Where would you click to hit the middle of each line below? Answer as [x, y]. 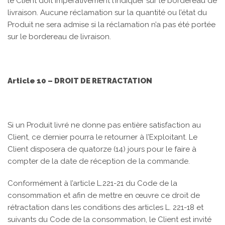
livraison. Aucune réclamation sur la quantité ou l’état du [107, 13]
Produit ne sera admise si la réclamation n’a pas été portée [111, 25]
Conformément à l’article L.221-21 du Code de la [92, 183]
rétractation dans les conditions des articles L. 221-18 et [105, 207]
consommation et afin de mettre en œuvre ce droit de [104, 195]
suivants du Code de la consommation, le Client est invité [109, 219]
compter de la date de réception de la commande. [99, 161]
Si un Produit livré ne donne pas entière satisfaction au [104, 125]
